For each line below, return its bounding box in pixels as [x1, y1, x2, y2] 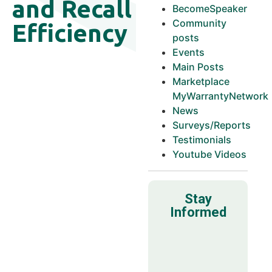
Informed [169, 205, 226, 220]
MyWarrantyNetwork [172, 90, 268, 102]
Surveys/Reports [172, 119, 251, 131]
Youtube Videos [172, 148, 246, 160]
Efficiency [12, 19, 127, 47]
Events [172, 46, 205, 58]
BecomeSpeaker [172, 2, 247, 15]
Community [172, 17, 226, 29]
